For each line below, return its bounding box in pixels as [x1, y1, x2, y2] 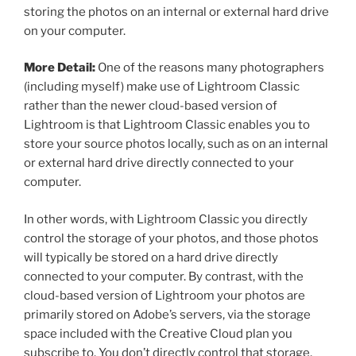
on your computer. [24, 23, 126, 38]
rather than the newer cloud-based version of [24, 99, 277, 114]
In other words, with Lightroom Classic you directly [24, 211, 308, 226]
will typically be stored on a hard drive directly [24, 250, 278, 265]
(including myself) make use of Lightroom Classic [24, 79, 300, 95]
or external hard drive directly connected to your [24, 156, 294, 171]
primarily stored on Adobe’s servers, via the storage [24, 307, 311, 322]
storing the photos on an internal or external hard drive [24, 4, 329, 19]
